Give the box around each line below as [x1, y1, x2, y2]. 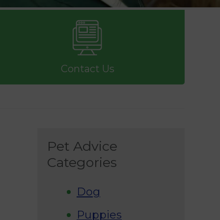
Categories [47, 154, 117, 170]
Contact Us [60, 62, 114, 75]
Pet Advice [47, 137, 117, 154]
